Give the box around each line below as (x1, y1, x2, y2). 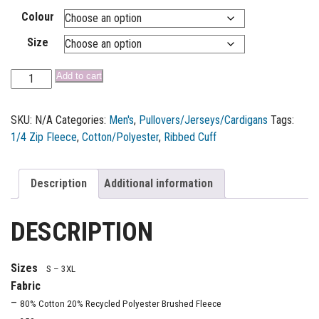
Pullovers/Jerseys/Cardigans (139, 113, 268, 127)
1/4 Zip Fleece (11, 130, 77, 145)
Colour (21, 10, 54, 24)
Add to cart (56, 70, 103, 82)
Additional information (104, 177, 213, 191)
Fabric (11, 279, 41, 293)
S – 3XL (46, 263, 75, 275)
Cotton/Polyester (82, 130, 159, 145)
